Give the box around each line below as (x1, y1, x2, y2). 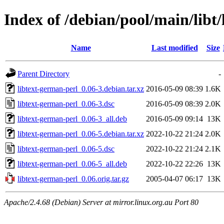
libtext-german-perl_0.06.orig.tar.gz (17, 174, 129, 183)
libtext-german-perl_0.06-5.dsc (17, 144, 114, 153)
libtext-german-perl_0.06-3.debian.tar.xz (17, 84, 144, 93)
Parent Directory (17, 69, 69, 78)
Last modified (151, 43, 198, 52)
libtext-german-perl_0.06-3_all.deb (17, 114, 127, 123)
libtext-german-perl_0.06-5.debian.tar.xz (17, 129, 144, 138)
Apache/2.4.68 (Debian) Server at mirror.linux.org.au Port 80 (4, 197, 198, 206)
